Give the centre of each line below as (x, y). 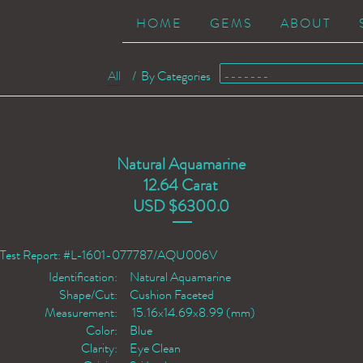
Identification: (83, 277)
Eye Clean (155, 348)
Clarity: (99, 348)
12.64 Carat (181, 185)
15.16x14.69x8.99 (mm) (192, 313)
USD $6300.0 (181, 206)
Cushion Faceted (172, 295)
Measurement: (81, 313)
